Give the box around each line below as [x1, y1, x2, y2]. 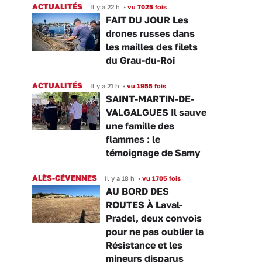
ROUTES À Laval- [106, 198, 182, 211]
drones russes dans [106, 27, 195, 39]
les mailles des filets [106, 40, 198, 53]
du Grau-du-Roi [106, 54, 175, 66]
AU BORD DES [106, 185, 169, 197]
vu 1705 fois [140, 174, 181, 182]
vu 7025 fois [126, 2, 167, 11]
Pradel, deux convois [106, 212, 202, 224]
